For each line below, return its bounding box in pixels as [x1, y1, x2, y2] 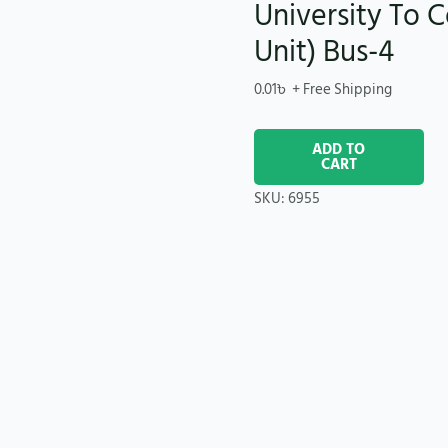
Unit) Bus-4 [253, 27, 394, 76]
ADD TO [312, 137, 366, 163]
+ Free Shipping [291, 76, 392, 102]
